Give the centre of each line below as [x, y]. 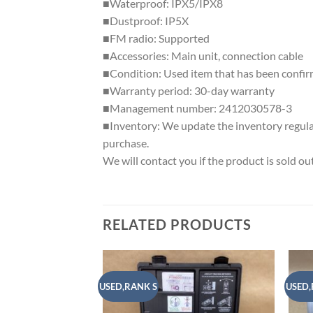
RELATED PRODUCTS [177, 224]
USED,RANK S [129, 286]
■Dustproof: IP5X [146, 20]
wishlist [251, 298]
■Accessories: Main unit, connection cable [203, 55]
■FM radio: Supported [156, 38]
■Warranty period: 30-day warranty [189, 90]
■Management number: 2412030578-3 [197, 108]
